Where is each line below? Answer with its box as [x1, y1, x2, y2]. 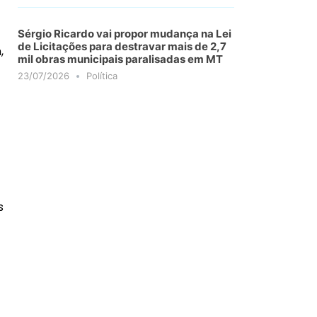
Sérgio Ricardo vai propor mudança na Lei [18, 26, 232, 40]
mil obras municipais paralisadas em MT [18, 52, 224, 66]
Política [86, 69, 118, 81]
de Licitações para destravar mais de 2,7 [18, 39, 227, 53]
